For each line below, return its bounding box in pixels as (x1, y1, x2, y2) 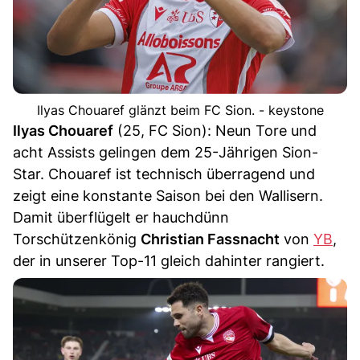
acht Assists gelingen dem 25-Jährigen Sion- (13, 143, 318, 161)
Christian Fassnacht (141, 230, 280, 247)
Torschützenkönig (13, 230, 141, 247)
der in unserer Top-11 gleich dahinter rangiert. (13, 252, 325, 269)
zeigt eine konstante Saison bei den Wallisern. (13, 186, 323, 204)
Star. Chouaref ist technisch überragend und (13, 165, 315, 182)
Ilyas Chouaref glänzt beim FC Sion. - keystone (36, 101, 324, 118)
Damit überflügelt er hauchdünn (13, 208, 229, 226)
